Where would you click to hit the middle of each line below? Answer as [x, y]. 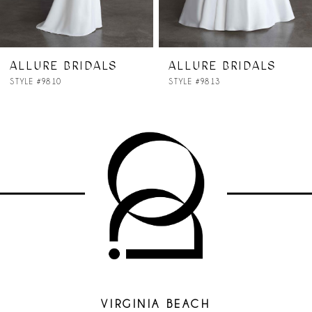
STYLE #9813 [58, 81]
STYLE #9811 [217, 81]
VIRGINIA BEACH [156, 304]
